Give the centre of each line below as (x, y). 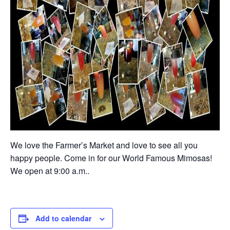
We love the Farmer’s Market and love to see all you (104, 145)
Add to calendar (63, 218)
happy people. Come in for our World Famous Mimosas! (111, 158)
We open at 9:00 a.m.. (50, 171)
